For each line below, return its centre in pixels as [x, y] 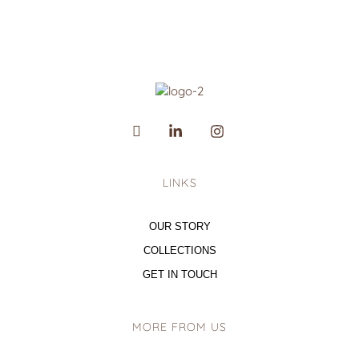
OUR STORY [179, 227]
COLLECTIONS [179, 251]
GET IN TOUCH [179, 275]
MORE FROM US [179, 327]
